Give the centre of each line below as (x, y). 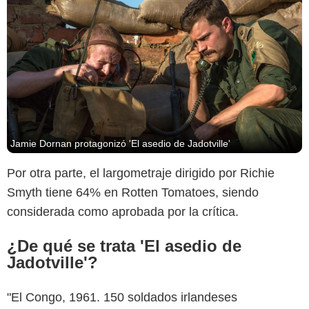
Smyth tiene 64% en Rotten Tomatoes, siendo (133, 192)
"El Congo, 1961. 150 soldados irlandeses (122, 297)
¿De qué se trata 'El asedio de (124, 246)
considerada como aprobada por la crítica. (123, 211)
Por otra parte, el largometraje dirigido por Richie (141, 173)
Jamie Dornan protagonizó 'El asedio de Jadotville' (120, 143)
